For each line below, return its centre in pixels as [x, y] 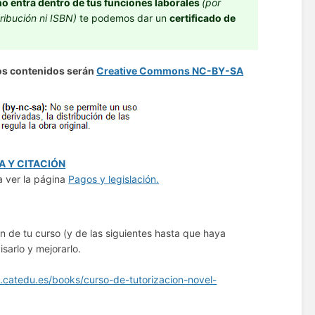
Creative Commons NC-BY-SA [170, 71]
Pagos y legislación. [114, 179]
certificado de [203, 18]
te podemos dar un [123, 18]
